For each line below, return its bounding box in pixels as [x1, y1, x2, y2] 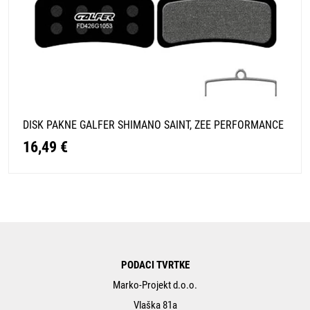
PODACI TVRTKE [120, 258, 190, 271]
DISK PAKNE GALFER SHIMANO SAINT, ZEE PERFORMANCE [23, 118, 284, 131]
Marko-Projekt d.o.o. [113, 278, 197, 291]
